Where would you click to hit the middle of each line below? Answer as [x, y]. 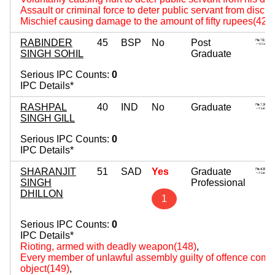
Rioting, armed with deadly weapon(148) [108, 246]
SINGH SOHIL [52, 53]
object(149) [45, 268]
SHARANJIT [48, 171]
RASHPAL [44, 107]
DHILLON [42, 193]
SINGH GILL [48, 118]
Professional [218, 182]
